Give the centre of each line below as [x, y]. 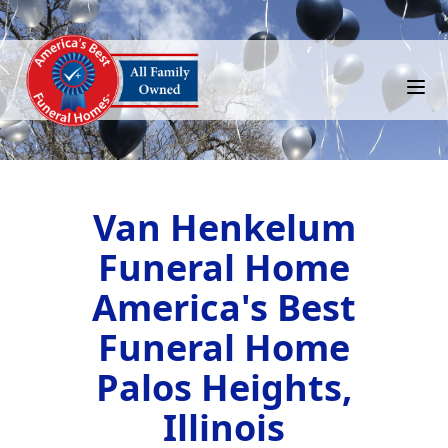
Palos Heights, [224, 387]
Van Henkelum [224, 227]
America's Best [224, 307]
